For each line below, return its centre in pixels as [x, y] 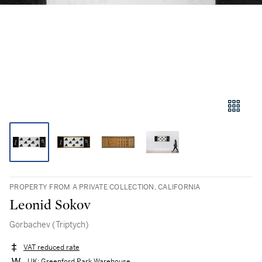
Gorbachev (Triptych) [49, 225]
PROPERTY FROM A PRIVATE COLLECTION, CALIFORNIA [105, 187]
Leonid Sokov [50, 205]
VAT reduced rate [51, 248]
